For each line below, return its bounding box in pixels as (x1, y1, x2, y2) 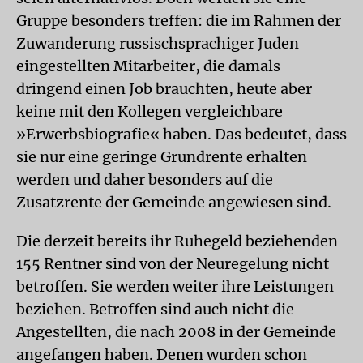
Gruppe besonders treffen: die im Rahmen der (16, 11, 341, 30)
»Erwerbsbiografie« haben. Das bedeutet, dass (16, 125, 347, 143)
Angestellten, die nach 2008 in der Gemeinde (16, 322, 336, 341)
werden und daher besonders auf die (16, 170, 273, 189)
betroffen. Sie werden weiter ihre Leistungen (16, 277, 334, 296)
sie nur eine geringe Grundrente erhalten (16, 147, 307, 166)
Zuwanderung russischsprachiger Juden (16, 34, 299, 53)
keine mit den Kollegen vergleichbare (16, 102, 283, 121)
